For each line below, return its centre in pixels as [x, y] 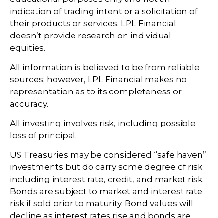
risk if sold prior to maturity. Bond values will [101, 203]
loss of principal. [43, 135]
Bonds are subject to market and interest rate [106, 191]
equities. [27, 48]
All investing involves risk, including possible [103, 123]
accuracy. [29, 104]
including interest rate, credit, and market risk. [107, 179]
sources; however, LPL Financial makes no [98, 79]
